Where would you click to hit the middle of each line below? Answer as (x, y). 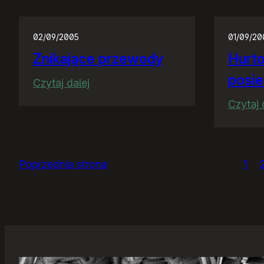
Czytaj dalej (61, 83)
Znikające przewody (98, 59)
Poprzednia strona (63, 164)
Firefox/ (108, 27)
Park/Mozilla (119, 9)
